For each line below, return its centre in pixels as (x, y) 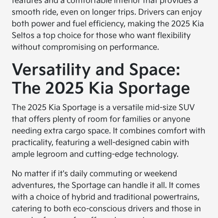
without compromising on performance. (86, 47)
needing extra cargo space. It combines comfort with (109, 131)
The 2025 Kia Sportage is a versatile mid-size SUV (103, 108)
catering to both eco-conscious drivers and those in (107, 209)
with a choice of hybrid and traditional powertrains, (106, 197)
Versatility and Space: (96, 70)
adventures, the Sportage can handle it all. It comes (106, 186)
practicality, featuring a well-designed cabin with (101, 143)
